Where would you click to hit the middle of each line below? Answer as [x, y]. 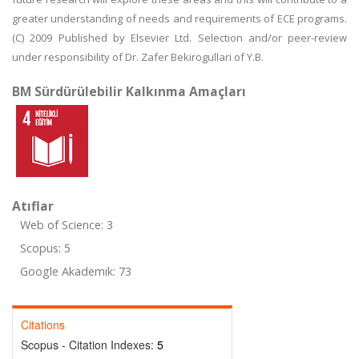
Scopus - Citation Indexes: [89, 345]
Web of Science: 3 [67, 225]
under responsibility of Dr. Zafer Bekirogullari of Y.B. [138, 57]
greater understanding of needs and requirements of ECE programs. [179, 18]
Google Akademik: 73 [76, 271]
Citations [43, 325]
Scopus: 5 [45, 248]
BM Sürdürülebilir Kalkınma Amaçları [129, 91]
